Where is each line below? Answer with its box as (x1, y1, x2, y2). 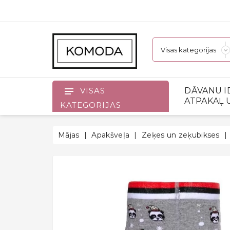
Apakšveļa (91, 130, 130, 140)
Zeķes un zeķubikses (142, 130, 220, 140)
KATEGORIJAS (60, 100, 121, 110)
